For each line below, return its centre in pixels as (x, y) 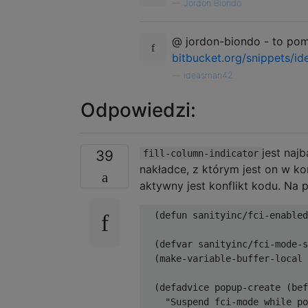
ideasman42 (208, 75)
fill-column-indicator (201, 153)
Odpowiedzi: (138, 110)
